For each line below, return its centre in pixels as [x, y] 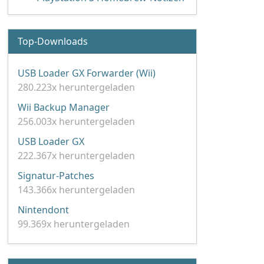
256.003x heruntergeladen [76, 121]
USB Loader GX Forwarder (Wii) [87, 73]
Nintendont [43, 210]
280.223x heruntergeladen [76, 87]
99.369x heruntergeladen [74, 224]
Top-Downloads [53, 41]
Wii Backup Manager [64, 107]
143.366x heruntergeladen [76, 190]
